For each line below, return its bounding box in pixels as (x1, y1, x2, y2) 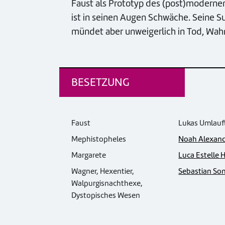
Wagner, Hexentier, (71, 166, 134, 177)
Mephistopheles (71, 134, 126, 145)
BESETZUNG (71, 75, 130, 90)
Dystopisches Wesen (71, 190, 140, 201)
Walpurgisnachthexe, (71, 178, 143, 189)
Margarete (71, 150, 106, 161)
